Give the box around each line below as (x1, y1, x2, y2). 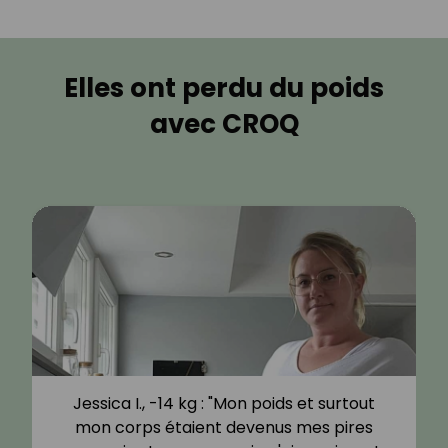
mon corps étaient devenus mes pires (75, 415, 373, 439)
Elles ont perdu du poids (64, 69, 384, 106)
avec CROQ (149, 105, 299, 142)
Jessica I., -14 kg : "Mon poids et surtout (73, 391, 375, 415)
